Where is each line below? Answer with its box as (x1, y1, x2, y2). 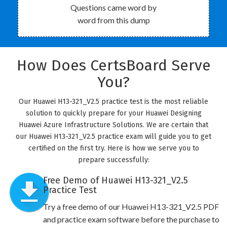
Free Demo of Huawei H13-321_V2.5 (43, 175, 188, 186)
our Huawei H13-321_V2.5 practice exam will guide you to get (16, 132, 211, 141)
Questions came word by (70, 3, 157, 12)
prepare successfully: (78, 156, 149, 164)
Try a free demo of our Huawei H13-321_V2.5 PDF (43, 202, 219, 211)
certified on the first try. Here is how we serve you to (28, 144, 199, 153)
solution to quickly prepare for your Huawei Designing (25, 109, 202, 118)
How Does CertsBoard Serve (16, 56, 211, 74)
